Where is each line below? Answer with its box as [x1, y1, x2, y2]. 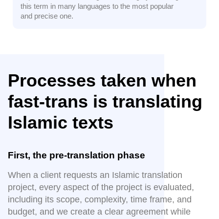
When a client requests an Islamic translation [8, 170, 182, 180]
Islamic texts [8, 112, 113, 133]
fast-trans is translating [8, 91, 202, 112]
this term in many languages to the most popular [21, 2, 174, 11]
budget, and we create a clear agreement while [8, 207, 191, 217]
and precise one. [21, 12, 73, 21]
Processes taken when [8, 70, 197, 91]
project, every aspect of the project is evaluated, [8, 182, 194, 193]
